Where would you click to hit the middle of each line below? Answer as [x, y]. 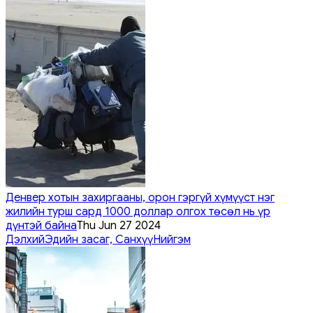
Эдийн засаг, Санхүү [99, 239]
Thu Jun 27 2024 [119, 225]
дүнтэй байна [41, 225]
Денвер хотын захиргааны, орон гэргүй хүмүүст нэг [140, 197]
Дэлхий [25, 239]
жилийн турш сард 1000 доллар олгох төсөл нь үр [138, 211]
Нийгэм [172, 239]
